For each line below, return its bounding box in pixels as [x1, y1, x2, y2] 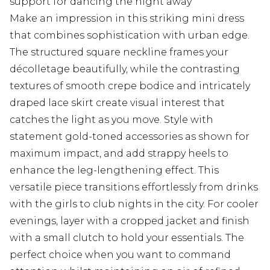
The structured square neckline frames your [10, 46, 228, 58]
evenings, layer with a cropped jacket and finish [10, 215, 250, 227]
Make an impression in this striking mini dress [10, 13, 244, 25]
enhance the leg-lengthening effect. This [10, 165, 219, 177]
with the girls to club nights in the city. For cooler [10, 198, 259, 210]
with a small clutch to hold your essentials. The [10, 232, 244, 244]
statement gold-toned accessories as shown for [10, 131, 250, 143]
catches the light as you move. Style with [10, 114, 213, 126]
